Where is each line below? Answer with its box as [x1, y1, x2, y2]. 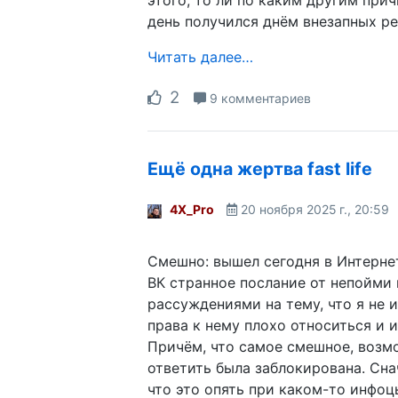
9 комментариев [206, 90, 311, 106]
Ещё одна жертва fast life [147, 157, 372, 179]
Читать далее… [147, 47, 253, 66]
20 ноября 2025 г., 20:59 [241, 201, 389, 217]
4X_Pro [170, 201, 214, 217]
